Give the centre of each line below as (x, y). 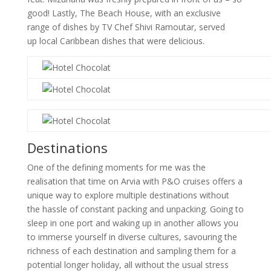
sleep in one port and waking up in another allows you (132, 223)
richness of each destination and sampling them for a (131, 250)
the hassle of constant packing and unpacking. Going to (135, 209)
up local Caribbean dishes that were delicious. (116, 41)
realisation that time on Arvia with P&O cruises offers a (135, 181)
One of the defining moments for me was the (116, 167)
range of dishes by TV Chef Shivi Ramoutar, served (126, 27)
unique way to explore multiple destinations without (128, 195)
